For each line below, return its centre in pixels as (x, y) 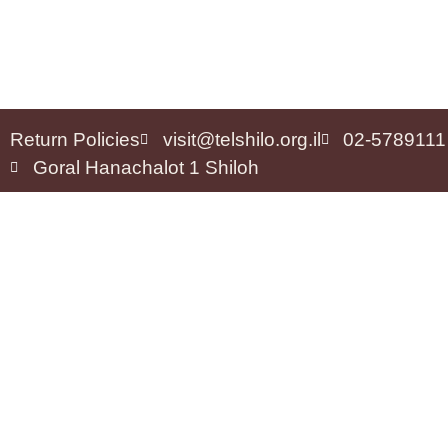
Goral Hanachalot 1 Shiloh (145, 167)
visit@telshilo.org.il (241, 139)
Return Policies (75, 139)
